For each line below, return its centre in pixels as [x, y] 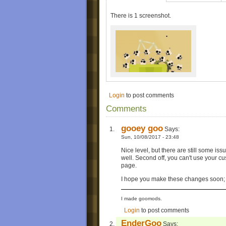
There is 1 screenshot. [141, 16]
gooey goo [142, 128]
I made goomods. [142, 198]
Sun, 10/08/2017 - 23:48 [150, 137]
